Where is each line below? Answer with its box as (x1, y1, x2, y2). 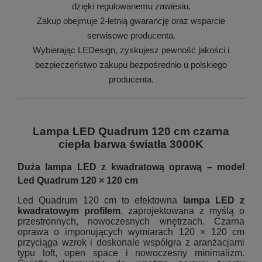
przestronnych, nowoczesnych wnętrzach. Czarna (18, 216, 244, 226)
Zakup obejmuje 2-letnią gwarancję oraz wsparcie (37, 15, 225, 26)
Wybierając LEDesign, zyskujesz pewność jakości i (33, 44, 229, 55)
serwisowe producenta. (87, 30, 175, 40)
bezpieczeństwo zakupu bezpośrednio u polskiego (35, 59, 227, 70)
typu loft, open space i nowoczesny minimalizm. (18, 247, 244, 258)
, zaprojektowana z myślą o (120, 205, 244, 216)
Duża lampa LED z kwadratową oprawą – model (18, 161, 244, 172)
